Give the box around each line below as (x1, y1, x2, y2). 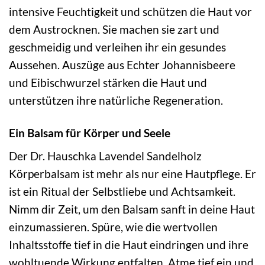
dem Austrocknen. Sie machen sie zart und (9, 22, 219, 36)
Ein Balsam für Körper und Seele (9, 125, 170, 140)
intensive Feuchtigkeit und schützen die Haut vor (9, 4, 252, 18)
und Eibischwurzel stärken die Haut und (9, 75, 207, 89)
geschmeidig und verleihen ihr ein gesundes (9, 40, 226, 54)
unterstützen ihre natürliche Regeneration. (9, 93, 223, 107)
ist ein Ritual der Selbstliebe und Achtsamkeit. (9, 185, 235, 199)
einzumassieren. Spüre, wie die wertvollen (9, 220, 218, 234)
